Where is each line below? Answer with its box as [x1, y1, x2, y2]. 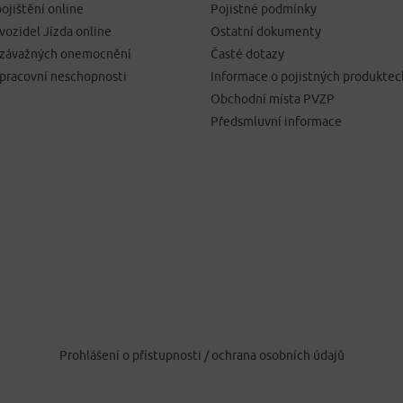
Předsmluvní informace [210, 114, 342, 130]
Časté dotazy [210, 47, 284, 62]
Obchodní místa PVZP [210, 92, 335, 107]
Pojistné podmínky [210, 2, 317, 17]
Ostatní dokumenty [210, 24, 321, 40]
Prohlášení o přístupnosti [58, 348, 204, 363]
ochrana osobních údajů [210, 348, 345, 363]
